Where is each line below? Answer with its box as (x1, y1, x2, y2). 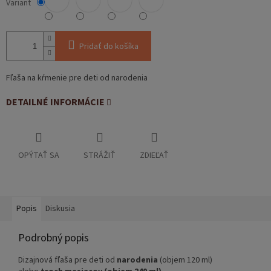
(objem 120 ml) (158, 254, 212, 267)
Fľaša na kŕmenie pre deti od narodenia (6, 72, 149, 85)
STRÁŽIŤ (83, 149, 116, 162)
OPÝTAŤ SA (18, 149, 59, 162)
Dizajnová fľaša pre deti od (18, 254, 117, 267)
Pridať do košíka (79, 41, 139, 53)
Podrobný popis (18, 230, 89, 246)
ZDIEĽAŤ (140, 149, 169, 162)
